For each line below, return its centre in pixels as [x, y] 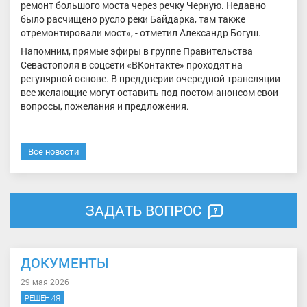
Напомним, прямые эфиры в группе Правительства [137, 51]
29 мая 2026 [45, 282]
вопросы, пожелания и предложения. [105, 106]
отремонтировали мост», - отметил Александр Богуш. [141, 32]
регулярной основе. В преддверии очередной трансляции [150, 79]
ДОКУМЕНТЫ [64, 263]
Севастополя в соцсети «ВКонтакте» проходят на [132, 65]
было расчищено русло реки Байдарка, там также [133, 19]
